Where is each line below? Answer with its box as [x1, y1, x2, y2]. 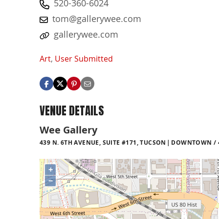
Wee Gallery [40, 123, 97, 136]
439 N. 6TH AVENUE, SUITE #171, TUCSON [40, 138, 166, 147]
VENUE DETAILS [40, 102, 104, 120]
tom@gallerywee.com [52, 13, 141, 24]
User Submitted [55, 53, 113, 65]
